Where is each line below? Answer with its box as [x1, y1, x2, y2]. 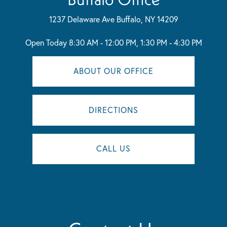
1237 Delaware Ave [49, 13, 117, 24]
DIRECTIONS [89, 104, 138, 115]
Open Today [25, 36, 67, 48]
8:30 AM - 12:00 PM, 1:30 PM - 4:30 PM [68, 36, 202, 48]
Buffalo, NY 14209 [116, 13, 178, 24]
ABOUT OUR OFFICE [73, 65, 154, 77]
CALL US [96, 143, 131, 154]
